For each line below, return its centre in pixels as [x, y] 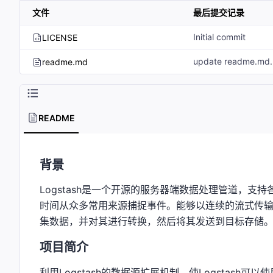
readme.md [65, 62]
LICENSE [60, 38]
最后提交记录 [219, 13]
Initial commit [219, 37]
